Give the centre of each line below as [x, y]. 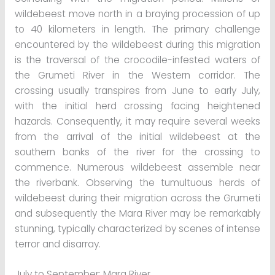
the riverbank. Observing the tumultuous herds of [137, 182]
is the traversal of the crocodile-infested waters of [137, 60]
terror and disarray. [57, 244]
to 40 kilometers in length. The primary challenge [137, 29]
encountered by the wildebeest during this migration [137, 44]
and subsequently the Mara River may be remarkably [137, 213]
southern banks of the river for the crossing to [137, 152]
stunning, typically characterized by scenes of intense [137, 228]
